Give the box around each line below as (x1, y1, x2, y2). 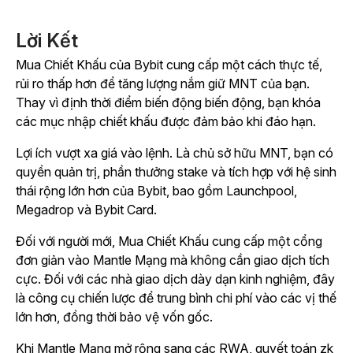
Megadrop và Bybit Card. (16, 202, 157, 218)
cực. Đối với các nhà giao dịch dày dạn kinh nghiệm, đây (16, 271, 335, 288)
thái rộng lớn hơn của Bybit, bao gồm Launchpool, (16, 183, 297, 199)
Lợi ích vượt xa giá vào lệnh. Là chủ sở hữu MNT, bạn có (16, 145, 333, 162)
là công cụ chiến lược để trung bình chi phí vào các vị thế (16, 290, 336, 307)
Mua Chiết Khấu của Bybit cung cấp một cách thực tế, (16, 57, 322, 73)
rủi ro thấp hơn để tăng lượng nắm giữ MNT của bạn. (16, 76, 310, 92)
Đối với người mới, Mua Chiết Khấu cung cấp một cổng (16, 233, 322, 250)
